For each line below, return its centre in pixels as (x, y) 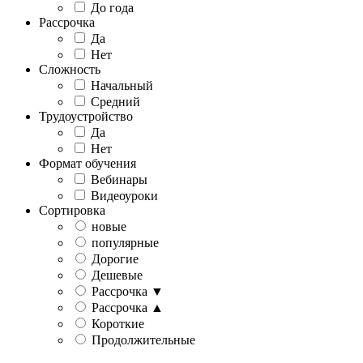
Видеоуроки (124, 195)
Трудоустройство (86, 116)
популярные (125, 242)
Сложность (70, 69)
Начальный (122, 85)
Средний (115, 101)
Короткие (118, 323)
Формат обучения (88, 163)
